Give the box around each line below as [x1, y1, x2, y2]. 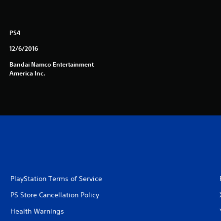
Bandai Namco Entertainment [9, 60, 94, 68]
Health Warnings [10, 206, 64, 216]
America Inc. [9, 69, 45, 77]
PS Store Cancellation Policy [10, 190, 99, 199]
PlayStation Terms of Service [10, 174, 102, 183]
